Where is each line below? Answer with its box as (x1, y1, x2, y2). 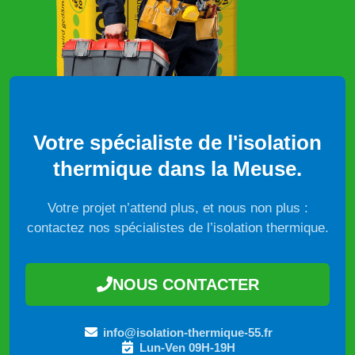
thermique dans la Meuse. (53, 156, 302, 181)
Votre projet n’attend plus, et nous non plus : (47, 200, 308, 216)
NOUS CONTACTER (112, 275, 259, 293)
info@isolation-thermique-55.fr (102, 325, 273, 339)
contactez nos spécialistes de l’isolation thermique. (26, 219, 329, 235)
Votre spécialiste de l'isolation (33, 130, 322, 155)
